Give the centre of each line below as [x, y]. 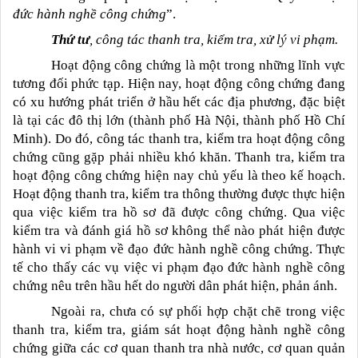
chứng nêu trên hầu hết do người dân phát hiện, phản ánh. [175, 285]
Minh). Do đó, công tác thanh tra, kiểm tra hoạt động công [179, 138]
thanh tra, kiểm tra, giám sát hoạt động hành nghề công [179, 329]
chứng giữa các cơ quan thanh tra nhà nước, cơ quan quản [179, 348]
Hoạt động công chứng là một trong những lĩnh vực [198, 65]
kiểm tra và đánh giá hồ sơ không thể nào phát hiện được [179, 230]
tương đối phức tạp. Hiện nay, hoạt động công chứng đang [179, 83]
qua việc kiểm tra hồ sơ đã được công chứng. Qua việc [179, 212]
